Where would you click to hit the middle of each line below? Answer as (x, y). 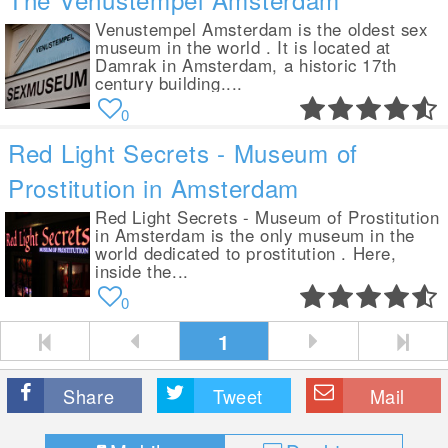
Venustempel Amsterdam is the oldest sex (261, 29)
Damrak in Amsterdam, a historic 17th (246, 65)
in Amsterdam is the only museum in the (255, 235)
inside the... (142, 271)
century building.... (169, 83)
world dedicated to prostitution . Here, (246, 253)
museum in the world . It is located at (243, 47)
